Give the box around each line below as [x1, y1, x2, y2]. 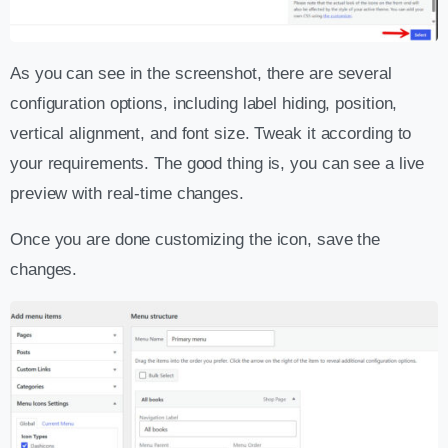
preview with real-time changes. [10, 184, 244, 204]
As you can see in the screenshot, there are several [10, 64, 392, 84]
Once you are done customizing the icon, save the [10, 230, 381, 250]
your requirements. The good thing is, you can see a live [10, 154, 425, 174]
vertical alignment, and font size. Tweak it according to [10, 124, 412, 144]
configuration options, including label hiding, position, [10, 94, 398, 114]
